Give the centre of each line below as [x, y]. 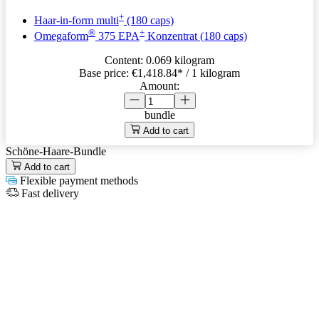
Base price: [105, 73]
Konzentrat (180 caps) [196, 36]
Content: [125, 61]
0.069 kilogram [180, 61]
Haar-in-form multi [77, 20]
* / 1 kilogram [209, 73]
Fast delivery [49, 194]
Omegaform [61, 36]
